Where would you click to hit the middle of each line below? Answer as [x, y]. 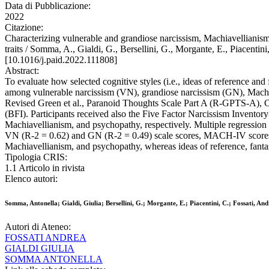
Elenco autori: [31, 179]
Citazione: [24, 28]
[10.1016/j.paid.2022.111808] [61, 60]
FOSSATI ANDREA [46, 238]
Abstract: [22, 71]
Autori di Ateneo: [38, 227]
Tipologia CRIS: [36, 157]
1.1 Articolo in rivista [45, 168]
